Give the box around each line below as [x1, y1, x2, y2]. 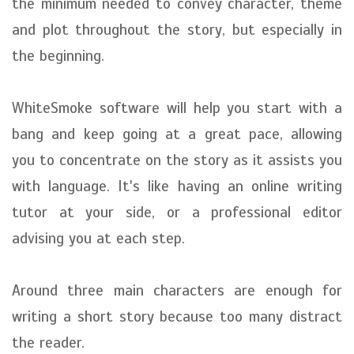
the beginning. [12, 47, 104, 65]
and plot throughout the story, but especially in [12, 21, 342, 39]
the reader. [12, 333, 85, 352]
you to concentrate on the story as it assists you [12, 151, 342, 169]
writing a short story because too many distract [12, 307, 342, 326]
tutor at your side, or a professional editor [12, 203, 342, 221]
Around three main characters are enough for [12, 281, 342, 299]
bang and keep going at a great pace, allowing [12, 125, 342, 143]
